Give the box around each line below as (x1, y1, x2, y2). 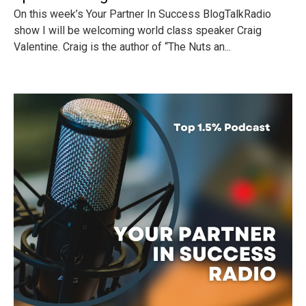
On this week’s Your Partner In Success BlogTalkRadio (14, 8, 271, 20)
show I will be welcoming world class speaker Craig (14, 24, 262, 37)
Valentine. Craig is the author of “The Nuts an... (14, 40, 231, 53)
